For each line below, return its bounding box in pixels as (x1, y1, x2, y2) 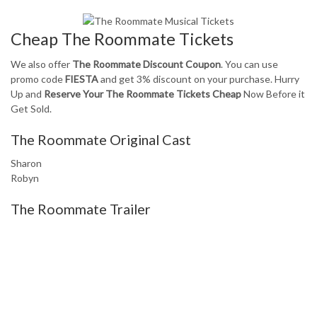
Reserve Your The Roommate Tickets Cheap (44, 88, 241, 100)
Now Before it (241, 88, 305, 100)
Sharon (11, 157, 42, 169)
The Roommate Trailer (11, 200, 151, 217)
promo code (11, 73, 65, 85)
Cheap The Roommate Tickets (11, 29, 234, 49)
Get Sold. (11, 103, 52, 115)
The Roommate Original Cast (11, 131, 191, 148)
